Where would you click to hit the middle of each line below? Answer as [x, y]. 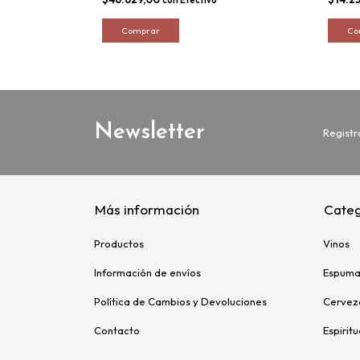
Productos [119, 243]
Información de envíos [147, 272]
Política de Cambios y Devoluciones [180, 301]
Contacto [117, 330]
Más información [147, 209]
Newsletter [149, 132]
